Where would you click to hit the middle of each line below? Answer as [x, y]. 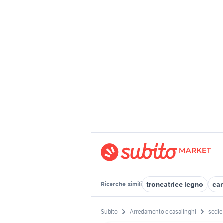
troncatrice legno [175, 184]
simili [134, 184]
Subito [109, 212]
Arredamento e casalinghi [163, 212]
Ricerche [114, 184]
